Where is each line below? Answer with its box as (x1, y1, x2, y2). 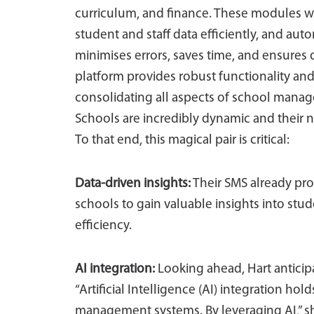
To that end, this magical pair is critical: (75, 134, 289, 147)
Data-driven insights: (75, 177, 191, 191)
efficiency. (75, 219, 132, 233)
